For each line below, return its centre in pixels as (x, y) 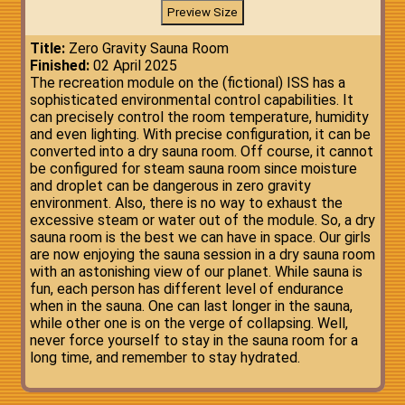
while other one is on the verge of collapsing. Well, (188, 323)
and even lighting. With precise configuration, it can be (200, 134)
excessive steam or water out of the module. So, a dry (202, 220)
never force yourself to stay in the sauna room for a (193, 340)
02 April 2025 (133, 66)
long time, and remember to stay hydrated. (165, 358)
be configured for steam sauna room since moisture (193, 169)
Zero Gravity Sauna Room (146, 48)
